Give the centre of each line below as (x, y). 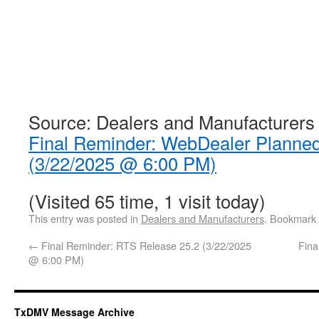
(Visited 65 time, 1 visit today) (147, 201)
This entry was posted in (85, 218)
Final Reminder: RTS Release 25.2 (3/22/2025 (145, 245)
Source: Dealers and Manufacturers (172, 122)
